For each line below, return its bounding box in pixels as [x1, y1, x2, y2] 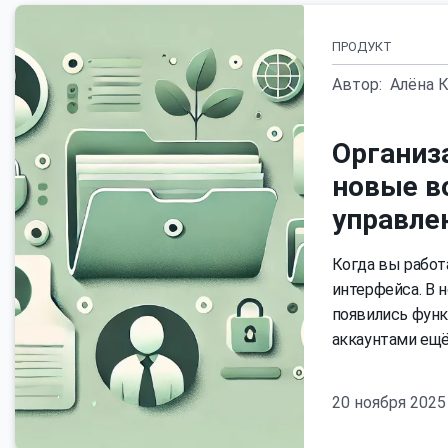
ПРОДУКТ [331, 39, 392, 54]
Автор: [331, 75, 382, 94]
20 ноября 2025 [331, 393, 446, 412]
